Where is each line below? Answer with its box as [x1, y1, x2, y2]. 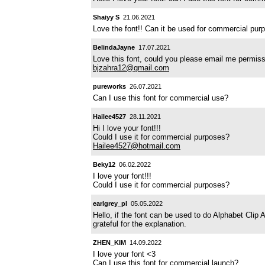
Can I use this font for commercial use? [93, 93, 228, 102]
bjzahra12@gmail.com [93, 63, 169, 72]
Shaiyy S [93, 13, 119, 21]
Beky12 [93, 160, 115, 168]
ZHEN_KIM [93, 238, 126, 246]
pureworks [93, 82, 126, 90]
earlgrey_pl [93, 199, 127, 207]
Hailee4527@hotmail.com [93, 141, 180, 150]
